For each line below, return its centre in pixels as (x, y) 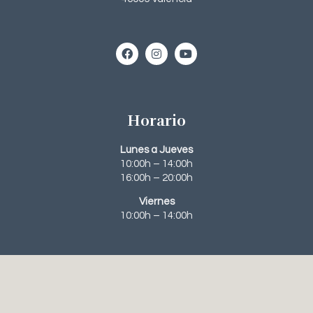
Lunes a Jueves (156, 150)
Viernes (156, 201)
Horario (156, 120)
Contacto (156, 269)
